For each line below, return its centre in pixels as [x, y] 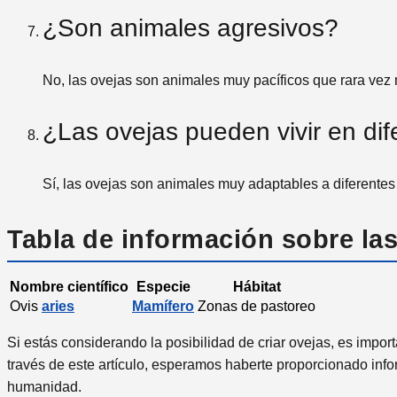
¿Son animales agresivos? [191, 28]
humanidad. [44, 386]
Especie [163, 286]
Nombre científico [69, 286]
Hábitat [257, 286]
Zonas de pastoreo [257, 306]
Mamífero [163, 306]
